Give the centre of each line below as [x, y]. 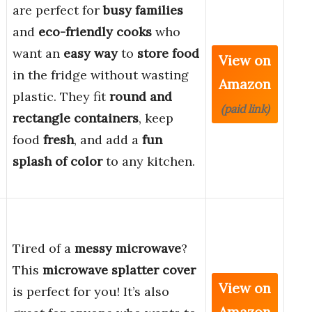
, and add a [108, 140]
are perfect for [58, 10]
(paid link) [245, 109]
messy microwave [128, 249]
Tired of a [44, 249]
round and [141, 97]
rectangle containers [76, 118]
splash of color [57, 162]
